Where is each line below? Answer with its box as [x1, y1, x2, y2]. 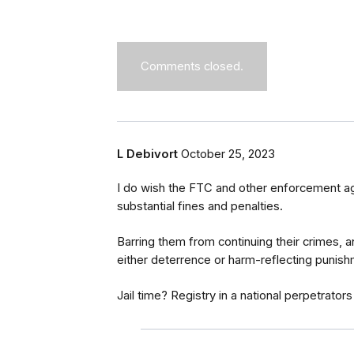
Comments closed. [141, 58, 243, 73]
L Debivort [117, 146, 178, 161]
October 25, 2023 [181, 146, 275, 161]
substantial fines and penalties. [117, 198, 283, 213]
